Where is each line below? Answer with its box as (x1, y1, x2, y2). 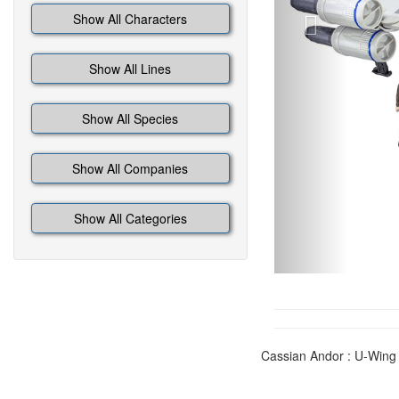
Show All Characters (73, 10, 188, 28)
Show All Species (82, 110, 179, 127)
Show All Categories (73, 209, 187, 227)
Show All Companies (72, 159, 189, 177)
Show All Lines (89, 60, 172, 77)
